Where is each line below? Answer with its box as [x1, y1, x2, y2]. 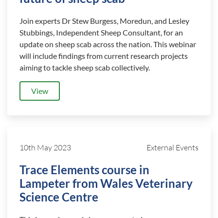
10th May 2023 [19, 143, 71, 152]
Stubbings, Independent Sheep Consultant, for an [19, 28, 183, 37]
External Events [146, 143, 199, 152]
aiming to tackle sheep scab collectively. [19, 63, 150, 72]
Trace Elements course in [19, 163, 149, 177]
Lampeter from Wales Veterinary [19, 176, 193, 190]
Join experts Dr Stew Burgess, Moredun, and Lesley [19, 16, 189, 25]
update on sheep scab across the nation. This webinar [19, 39, 196, 49]
